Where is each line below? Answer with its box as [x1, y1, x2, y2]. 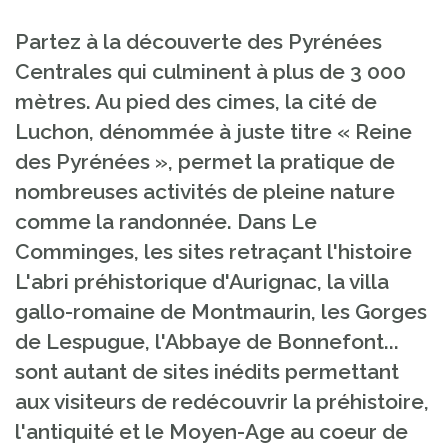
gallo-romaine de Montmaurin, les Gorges [15, 299, 427, 324]
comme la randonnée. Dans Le [15, 209, 317, 234]
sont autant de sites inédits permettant [15, 359, 399, 384]
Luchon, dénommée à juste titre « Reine [15, 119, 412, 144]
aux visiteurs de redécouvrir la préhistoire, [15, 389, 429, 414]
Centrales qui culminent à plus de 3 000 [15, 59, 406, 84]
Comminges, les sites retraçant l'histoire [15, 239, 412, 264]
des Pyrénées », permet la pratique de [15, 149, 395, 174]
